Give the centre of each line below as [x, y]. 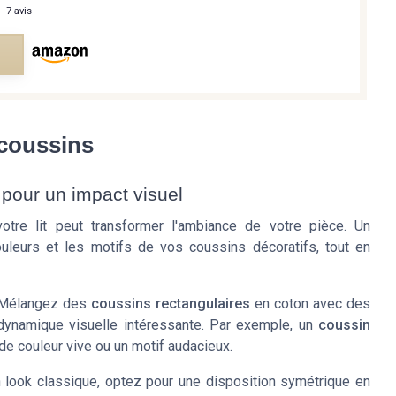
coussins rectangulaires [171, 304]
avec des [339, 304]
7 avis [18, 11]
